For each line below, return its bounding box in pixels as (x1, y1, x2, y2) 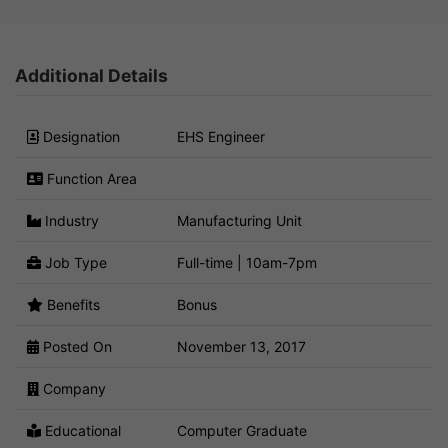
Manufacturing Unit (177, 211, 302, 229)
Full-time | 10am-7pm (177, 253, 317, 271)
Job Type (41, 253, 107, 271)
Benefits (43, 295, 100, 313)
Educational (41, 421, 121, 439)
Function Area (43, 169, 137, 187)
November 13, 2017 (177, 337, 306, 355)
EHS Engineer (177, 127, 265, 145)
